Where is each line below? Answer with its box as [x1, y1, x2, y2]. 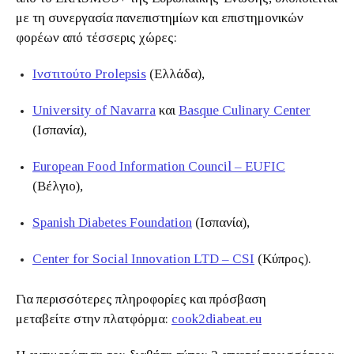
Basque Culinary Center [179, 103, 311, 118]
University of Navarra [32, 103, 156, 118]
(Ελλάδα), [146, 66, 205, 81]
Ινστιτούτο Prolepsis [32, 66, 146, 81]
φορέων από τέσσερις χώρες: [16, 30, 177, 45]
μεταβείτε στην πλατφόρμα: [16, 311, 171, 326]
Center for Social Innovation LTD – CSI [32, 251, 254, 266]
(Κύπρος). [254, 251, 311, 266]
